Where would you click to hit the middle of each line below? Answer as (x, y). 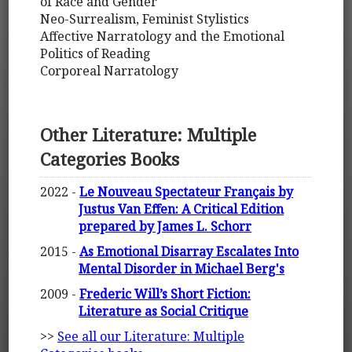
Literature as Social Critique (164, 311)
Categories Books (110, 159)
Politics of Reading (96, 53)
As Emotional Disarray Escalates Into (189, 251)
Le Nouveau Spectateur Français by (187, 191)
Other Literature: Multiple (148, 135)
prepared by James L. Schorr (165, 226)
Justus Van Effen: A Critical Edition (181, 209)
